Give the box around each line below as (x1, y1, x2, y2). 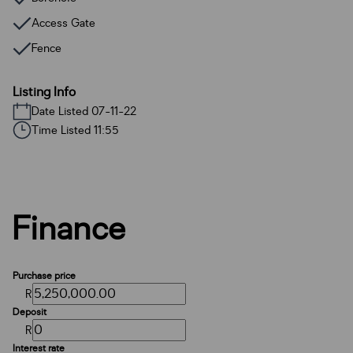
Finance (13, 208, 126, 251)
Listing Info (13, 84, 76, 101)
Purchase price (13, 269, 76, 282)
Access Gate (32, 15, 95, 31)
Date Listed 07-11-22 (32, 103, 136, 119)
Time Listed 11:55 (32, 122, 119, 138)
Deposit (13, 306, 46, 318)
